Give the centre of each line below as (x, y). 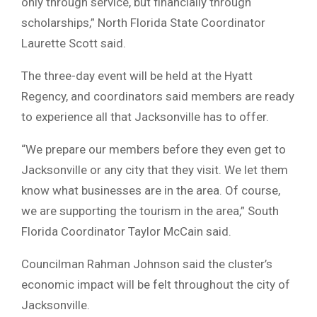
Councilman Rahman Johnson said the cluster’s (147, 264)
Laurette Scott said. (74, 44)
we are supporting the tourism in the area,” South (150, 211)
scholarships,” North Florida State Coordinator (143, 23)
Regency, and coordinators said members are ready (158, 97)
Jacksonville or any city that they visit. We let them (155, 170)
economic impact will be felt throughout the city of (156, 285)
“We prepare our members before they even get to (154, 150)
